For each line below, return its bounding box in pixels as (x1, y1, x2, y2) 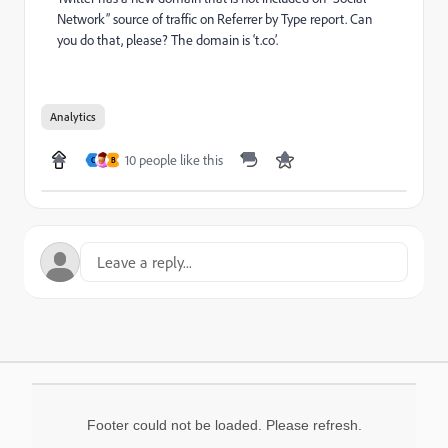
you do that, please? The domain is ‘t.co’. (57, 31, 278, 49)
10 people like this (125, 151, 223, 169)
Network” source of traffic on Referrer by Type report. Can (57, 10, 372, 28)
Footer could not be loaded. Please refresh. (86, 417, 362, 433)
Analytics (50, 109, 96, 124)
